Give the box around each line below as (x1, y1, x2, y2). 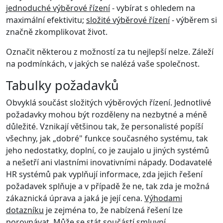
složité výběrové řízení (86, 14, 170, 25)
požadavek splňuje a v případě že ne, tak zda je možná (6, 181, 210, 192)
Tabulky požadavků (6, 77, 119, 94)
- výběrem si (170, 14, 217, 25)
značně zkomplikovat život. (6, 26, 108, 37)
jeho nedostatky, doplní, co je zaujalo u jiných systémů (6, 145, 209, 156)
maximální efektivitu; (6, 14, 86, 25)
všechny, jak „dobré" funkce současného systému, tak (6, 133, 208, 144)
